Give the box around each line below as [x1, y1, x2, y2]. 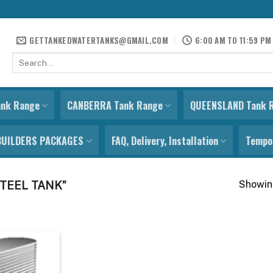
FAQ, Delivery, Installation [111, 133, 218, 148]
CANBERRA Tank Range [66, 98, 163, 113]
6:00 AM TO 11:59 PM [195, 34, 272, 46]
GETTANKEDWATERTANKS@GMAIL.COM [29, 34, 168, 46]
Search [12, 53, 38, 63]
